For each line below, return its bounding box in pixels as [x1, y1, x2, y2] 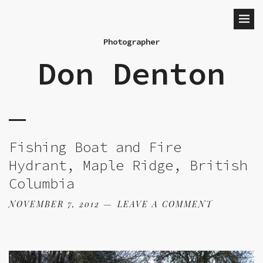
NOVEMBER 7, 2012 [9, 198, 100, 210]
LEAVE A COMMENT [117, 198, 213, 210]
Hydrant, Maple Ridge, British [9, 156, 247, 174]
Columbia [9, 174, 75, 193]
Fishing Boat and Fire [9, 138, 181, 156]
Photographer [103, 36, 160, 47]
